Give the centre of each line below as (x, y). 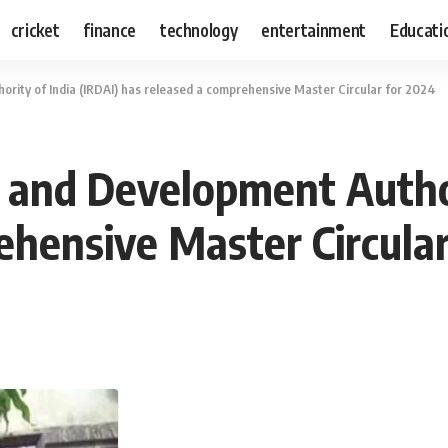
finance (109, 29)
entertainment (314, 29)
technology (198, 29)
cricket (35, 29)
